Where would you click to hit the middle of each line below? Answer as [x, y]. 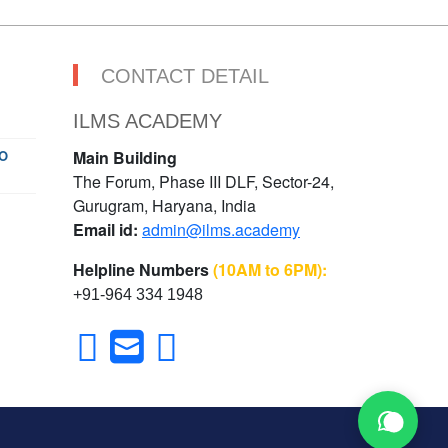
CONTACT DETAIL [185, 75]
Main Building [125, 157]
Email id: [105, 229]
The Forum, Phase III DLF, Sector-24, [203, 181]
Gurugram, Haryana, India [164, 205]
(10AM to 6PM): [270, 269]
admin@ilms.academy [221, 229]
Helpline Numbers [143, 269]
